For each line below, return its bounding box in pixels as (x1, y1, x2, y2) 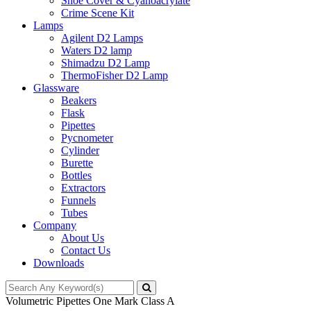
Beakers (61, 94, 96, 106)
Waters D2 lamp (61, 44, 132, 56)
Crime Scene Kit (61, 7, 134, 19)
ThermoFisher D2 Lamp (61, 69, 168, 81)
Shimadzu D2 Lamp (61, 57, 150, 69)
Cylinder (61, 144, 99, 156)
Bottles (61, 169, 92, 181)
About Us (61, 232, 104, 244)
